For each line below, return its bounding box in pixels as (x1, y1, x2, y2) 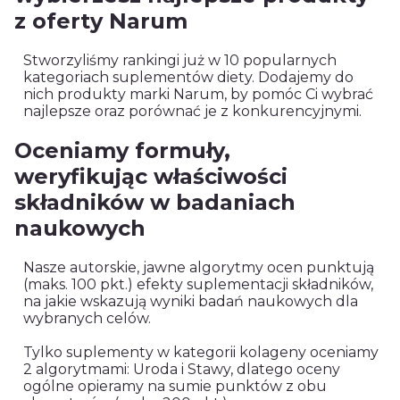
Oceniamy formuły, (14, 137, 230, 163)
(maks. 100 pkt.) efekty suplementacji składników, (23, 275, 373, 293)
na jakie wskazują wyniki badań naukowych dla (23, 292, 358, 310)
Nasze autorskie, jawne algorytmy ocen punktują (23, 258, 374, 276)
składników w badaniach (14, 188, 296, 215)
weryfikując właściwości (14, 162, 287, 189)
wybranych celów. (23, 309, 151, 327)
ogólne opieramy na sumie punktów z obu (23, 377, 327, 395)
